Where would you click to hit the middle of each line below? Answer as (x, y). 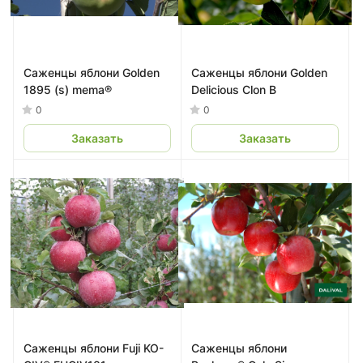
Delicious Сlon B (234, 90)
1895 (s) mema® (68, 90)
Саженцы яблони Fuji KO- (94, 348)
